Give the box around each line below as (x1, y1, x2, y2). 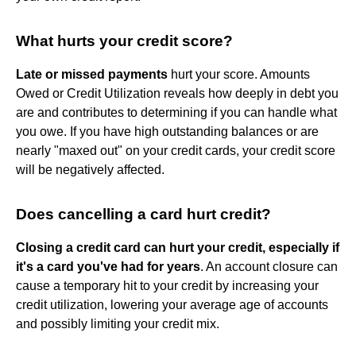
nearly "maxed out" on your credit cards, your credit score (16, 143, 335, 157)
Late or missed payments (16, 67, 168, 81)
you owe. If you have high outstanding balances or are (16, 124, 319, 138)
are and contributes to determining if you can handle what (16, 105, 337, 119)
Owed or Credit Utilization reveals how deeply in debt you (16, 86, 339, 100)
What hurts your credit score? (16, 32, 233, 49)
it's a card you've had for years (16, 259, 200, 273)
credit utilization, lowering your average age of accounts (16, 297, 328, 311)
